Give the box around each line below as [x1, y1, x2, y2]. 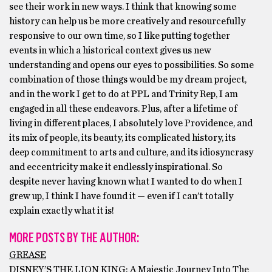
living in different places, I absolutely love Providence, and [9, 118, 253, 128]
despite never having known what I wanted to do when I [9, 177, 242, 186]
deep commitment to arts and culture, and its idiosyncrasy [9, 148, 253, 157]
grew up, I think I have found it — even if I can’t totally [9, 191, 233, 201]
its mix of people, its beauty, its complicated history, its [9, 133, 236, 143]
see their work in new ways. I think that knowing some [9, 2, 236, 12]
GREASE [9, 250, 46, 260]
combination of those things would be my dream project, [9, 75, 246, 84]
